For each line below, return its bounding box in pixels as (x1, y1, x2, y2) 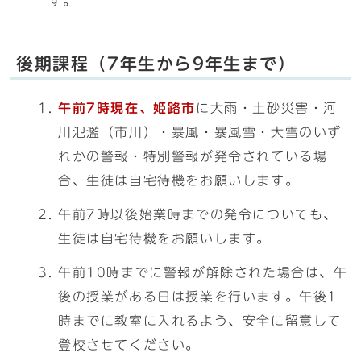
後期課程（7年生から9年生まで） (16, 56, 297, 72)
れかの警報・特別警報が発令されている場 (58, 150, 328, 163)
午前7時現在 (58, 102, 139, 114)
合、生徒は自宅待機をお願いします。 (58, 174, 300, 187)
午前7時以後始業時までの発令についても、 (58, 208, 338, 221)
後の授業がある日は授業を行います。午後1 (58, 290, 338, 303)
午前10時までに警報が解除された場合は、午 (58, 266, 348, 279)
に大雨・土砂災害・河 (196, 102, 338, 114)
